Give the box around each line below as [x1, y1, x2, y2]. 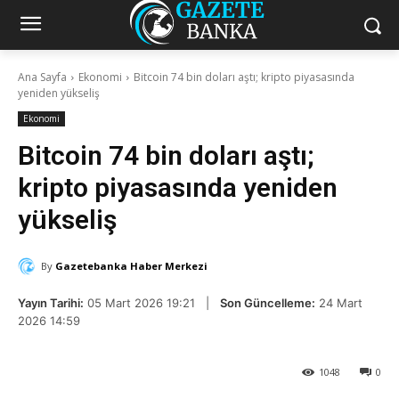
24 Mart [315, 296, 362, 310]
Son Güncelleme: [220, 296, 315, 310]
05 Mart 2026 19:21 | [84, 296, 220, 310]
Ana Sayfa [18, 69, 67, 85]
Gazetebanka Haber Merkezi [55, 259, 208, 273]
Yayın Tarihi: [18, 296, 84, 310]
